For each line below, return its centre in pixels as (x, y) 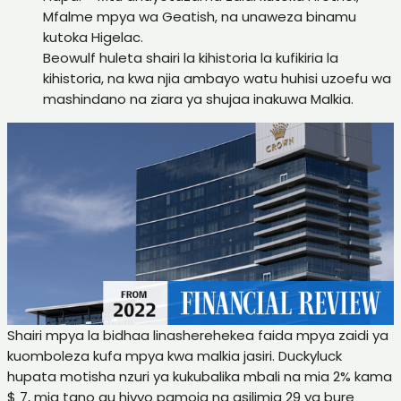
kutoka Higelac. (93, 37)
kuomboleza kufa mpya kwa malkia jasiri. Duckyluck (175, 355)
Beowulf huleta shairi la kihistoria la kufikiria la (191, 57)
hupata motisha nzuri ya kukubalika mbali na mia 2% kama (200, 376)
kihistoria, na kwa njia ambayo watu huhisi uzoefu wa (217, 78)
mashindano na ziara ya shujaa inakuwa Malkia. (198, 98)
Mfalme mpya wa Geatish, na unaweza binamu (200, 16)
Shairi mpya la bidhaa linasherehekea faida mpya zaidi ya (198, 335)
